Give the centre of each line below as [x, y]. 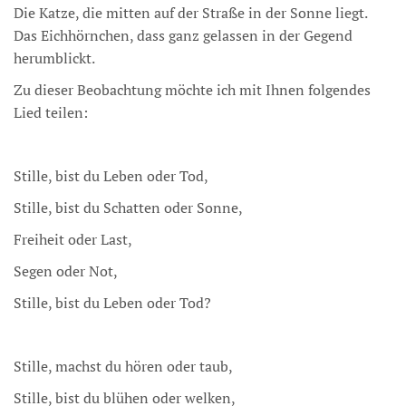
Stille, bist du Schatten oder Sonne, [128, 208]
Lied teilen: [51, 113]
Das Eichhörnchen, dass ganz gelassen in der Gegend [183, 36]
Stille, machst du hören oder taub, [123, 367]
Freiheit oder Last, [74, 240]
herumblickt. [54, 58]
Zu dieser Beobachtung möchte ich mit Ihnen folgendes [192, 90]
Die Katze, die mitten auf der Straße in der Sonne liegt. [190, 13]
